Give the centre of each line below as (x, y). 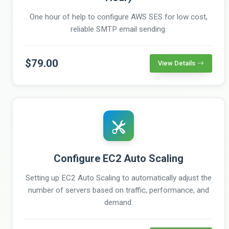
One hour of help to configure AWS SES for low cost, (119, 17)
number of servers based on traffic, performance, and (119, 190)
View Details (177, 63)
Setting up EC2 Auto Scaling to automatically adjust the (119, 178)
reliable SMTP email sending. (119, 29)
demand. (119, 202)
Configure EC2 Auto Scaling (119, 158)
